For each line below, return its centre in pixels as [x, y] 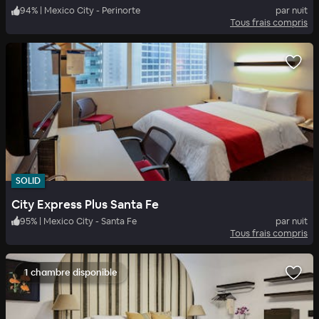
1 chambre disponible [71, 272]
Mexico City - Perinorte [92, 11]
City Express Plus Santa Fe [85, 204]
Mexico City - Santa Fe [90, 221]
